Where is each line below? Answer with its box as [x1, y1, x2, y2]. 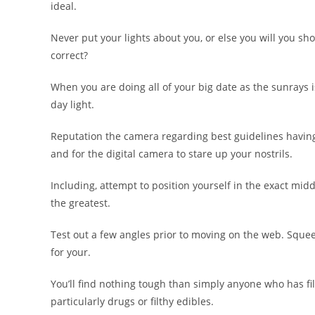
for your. [51, 245, 91, 259]
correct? [51, 49, 88, 62]
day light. [51, 98, 94, 111]
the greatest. [51, 196, 110, 210]
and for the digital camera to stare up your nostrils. [51, 147, 292, 160]
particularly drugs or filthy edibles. [51, 295, 214, 308]
